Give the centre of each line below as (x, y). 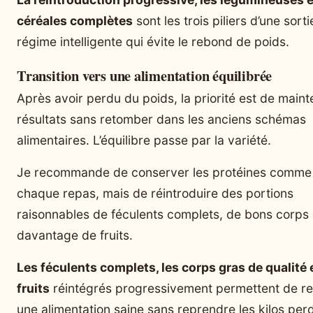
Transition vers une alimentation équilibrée (145, 75)
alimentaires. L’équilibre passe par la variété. (144, 140)
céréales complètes (75, 20)
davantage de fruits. (75, 235)
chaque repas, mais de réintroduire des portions (155, 193)
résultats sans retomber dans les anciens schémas (161, 119)
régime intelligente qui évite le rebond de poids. (153, 41)
